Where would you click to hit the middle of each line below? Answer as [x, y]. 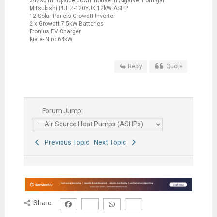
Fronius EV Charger [55, 31]
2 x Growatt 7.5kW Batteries [66, 23]
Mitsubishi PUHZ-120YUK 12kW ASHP [78, 8]
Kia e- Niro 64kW [51, 39]
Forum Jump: [62, 111]
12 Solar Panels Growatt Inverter [72, 16]
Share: [44, 203]
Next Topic [112, 142]
